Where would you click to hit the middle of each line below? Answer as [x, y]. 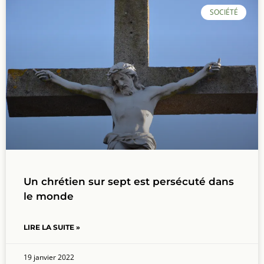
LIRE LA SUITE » [52, 227]
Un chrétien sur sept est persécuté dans [129, 181]
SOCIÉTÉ [224, 12]
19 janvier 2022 [49, 257]
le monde [49, 196]
